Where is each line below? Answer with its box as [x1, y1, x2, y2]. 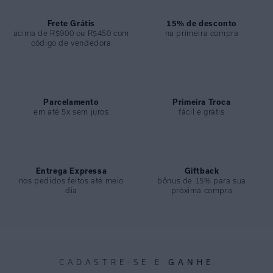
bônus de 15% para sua [157, 177, 246, 185]
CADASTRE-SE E [59, 258, 169, 266]
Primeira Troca [172, 98, 231, 106]
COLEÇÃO [12, 4, 64, 12]
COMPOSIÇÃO [12, 19, 85, 27]
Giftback [184, 167, 219, 175]
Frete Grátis [47, 19, 96, 27]
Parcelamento [43, 98, 99, 106]
